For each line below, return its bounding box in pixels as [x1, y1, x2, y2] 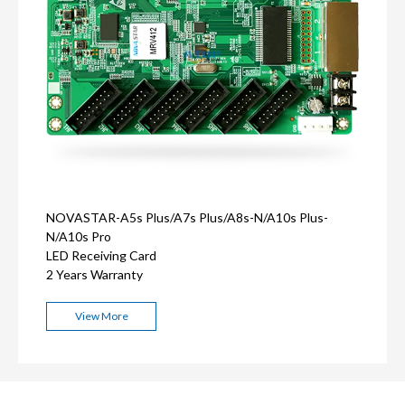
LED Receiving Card [46, 247, 159, 263]
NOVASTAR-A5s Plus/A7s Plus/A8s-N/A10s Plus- [46, 209, 328, 225]
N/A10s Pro [46, 228, 111, 244]
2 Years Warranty [46, 266, 143, 282]
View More [74, 308, 128, 323]
